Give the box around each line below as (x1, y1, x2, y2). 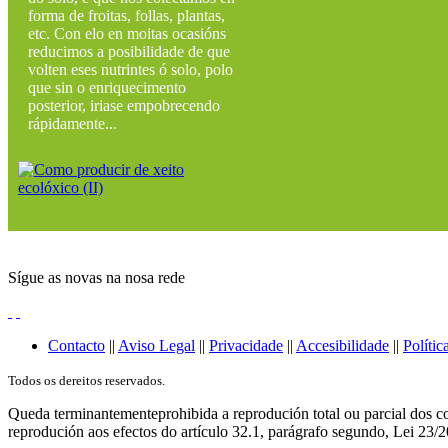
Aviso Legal (118, 336, 195, 354)
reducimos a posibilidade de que (28, 42, 230, 60)
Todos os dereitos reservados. (8, 372, 165, 388)
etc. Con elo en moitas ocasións (28, 24, 226, 42)
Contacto (48, 336, 105, 354)
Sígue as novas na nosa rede (8, 268, 185, 286)
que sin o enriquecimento (28, 78, 186, 96)
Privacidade (209, 336, 283, 354)
